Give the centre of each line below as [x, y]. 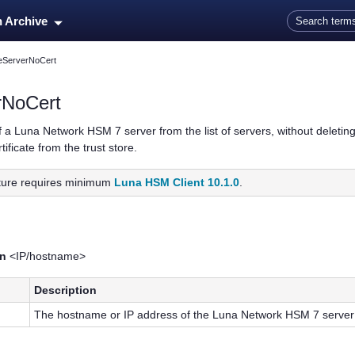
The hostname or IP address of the [124, 315]
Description [66, 290]
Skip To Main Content [177, 10]
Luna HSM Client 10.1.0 [177, 183]
